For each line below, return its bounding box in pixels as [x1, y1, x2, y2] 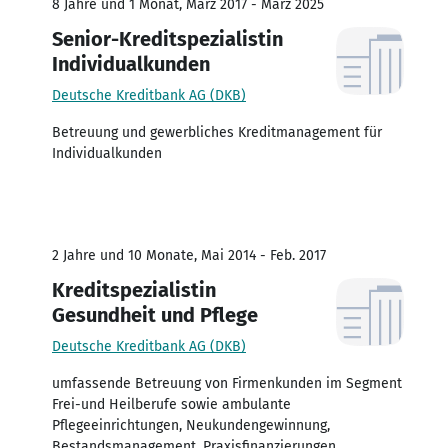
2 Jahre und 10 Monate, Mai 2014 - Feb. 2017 [52, 246, 326, 264]
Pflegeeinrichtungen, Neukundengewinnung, [52, 416, 330, 434]
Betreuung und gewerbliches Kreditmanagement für [52, 123, 382, 141]
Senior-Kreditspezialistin [52, 26, 283, 51]
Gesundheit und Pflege [52, 302, 258, 327]
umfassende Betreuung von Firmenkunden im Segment [52, 374, 402, 392]
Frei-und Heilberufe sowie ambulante [52, 395, 291, 413]
